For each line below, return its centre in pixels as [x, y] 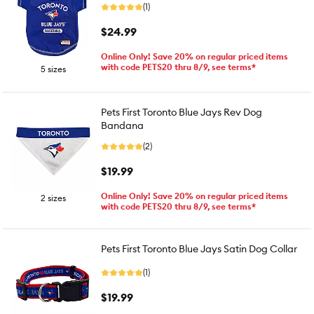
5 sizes [53, 69]
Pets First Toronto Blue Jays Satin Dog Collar [199, 249]
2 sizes [53, 198]
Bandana [122, 125]
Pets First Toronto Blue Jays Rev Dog [182, 112]
